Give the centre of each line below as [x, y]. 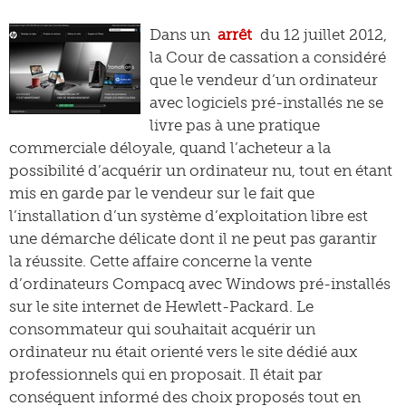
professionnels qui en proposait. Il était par [166, 374]
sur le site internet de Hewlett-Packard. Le [161, 306]
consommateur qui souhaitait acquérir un [162, 329]
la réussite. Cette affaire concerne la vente [160, 261]
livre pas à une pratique [235, 125]
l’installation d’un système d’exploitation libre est [188, 216]
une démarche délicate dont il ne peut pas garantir [193, 238]
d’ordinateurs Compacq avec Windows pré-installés [200, 284]
